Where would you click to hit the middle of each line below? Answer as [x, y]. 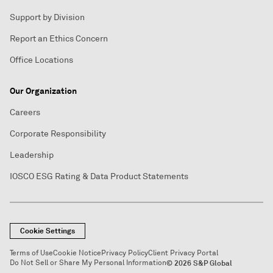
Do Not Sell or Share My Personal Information [88, 263]
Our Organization [43, 91]
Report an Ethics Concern [59, 39]
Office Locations [41, 60]
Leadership [32, 155]
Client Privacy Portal [183, 253]
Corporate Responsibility [58, 134]
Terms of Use [31, 253]
